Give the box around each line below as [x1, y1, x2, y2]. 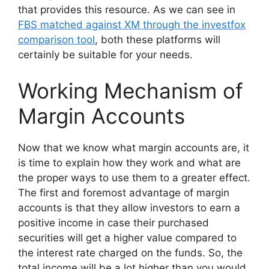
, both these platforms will [95, 34, 220, 46]
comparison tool [18, 34, 95, 46]
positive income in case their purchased [18, 216, 209, 229]
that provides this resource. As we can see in [18, 4, 235, 16]
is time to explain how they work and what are [18, 156, 241, 169]
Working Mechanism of [18, 77, 243, 103]
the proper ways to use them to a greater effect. [18, 171, 250, 184]
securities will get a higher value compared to [18, 231, 237, 244]
